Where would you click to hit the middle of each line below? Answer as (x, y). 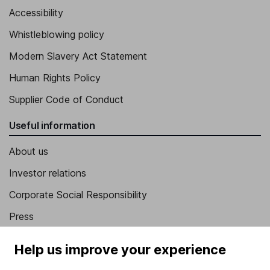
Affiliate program (45, 260)
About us (29, 152)
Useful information (52, 126)
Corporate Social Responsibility (78, 195)
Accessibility (36, 13)
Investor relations (48, 173)
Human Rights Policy (55, 78)
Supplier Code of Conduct (66, 100)
